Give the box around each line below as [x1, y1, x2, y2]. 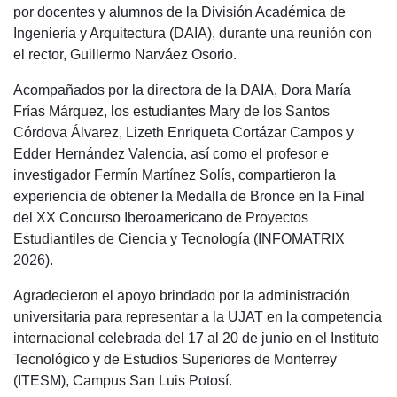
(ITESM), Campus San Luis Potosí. [13, 373, 232, 388]
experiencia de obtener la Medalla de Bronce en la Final [13, 189, 365, 204]
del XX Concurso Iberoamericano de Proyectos [13, 210, 308, 225]
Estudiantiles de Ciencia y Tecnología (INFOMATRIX [13, 231, 345, 246]
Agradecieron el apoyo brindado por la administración [13, 288, 350, 303]
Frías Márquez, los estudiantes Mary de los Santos [13, 104, 330, 119]
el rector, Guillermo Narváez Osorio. [13, 47, 237, 62]
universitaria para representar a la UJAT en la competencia [13, 309, 382, 324]
